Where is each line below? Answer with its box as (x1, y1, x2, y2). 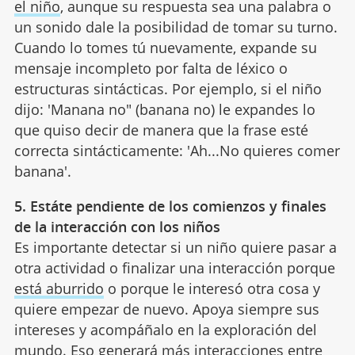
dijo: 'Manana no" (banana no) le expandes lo (13, 99, 315, 119)
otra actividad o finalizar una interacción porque (13, 258, 335, 277)
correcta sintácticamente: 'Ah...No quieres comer (13, 140, 340, 160)
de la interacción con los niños (13, 216, 220, 236)
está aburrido (13, 278, 104, 298)
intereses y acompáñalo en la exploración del (13, 319, 317, 339)
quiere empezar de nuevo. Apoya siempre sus (13, 299, 319, 319)
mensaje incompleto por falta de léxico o (13, 58, 288, 78)
